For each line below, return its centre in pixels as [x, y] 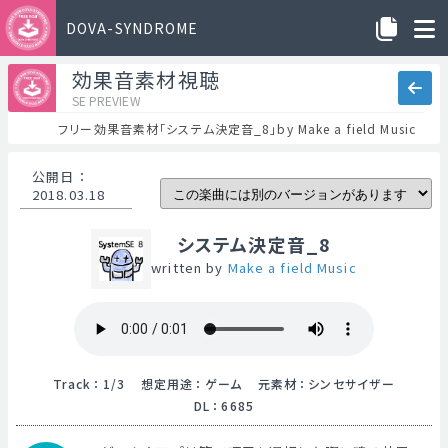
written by [189, 267]
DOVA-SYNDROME [132, 28]
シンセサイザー [352, 383]
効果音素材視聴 [146, 79]
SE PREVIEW [106, 100]
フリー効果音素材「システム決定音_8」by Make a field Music [237, 128]
